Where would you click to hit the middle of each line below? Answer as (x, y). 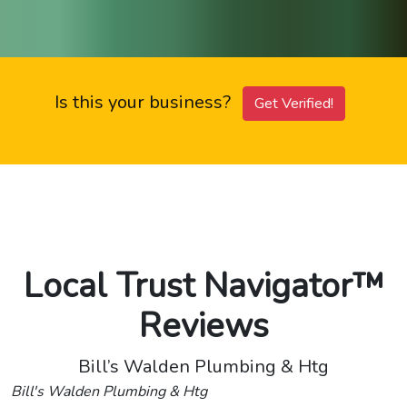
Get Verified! (294, 103)
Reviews (203, 325)
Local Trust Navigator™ (203, 285)
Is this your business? (145, 102)
